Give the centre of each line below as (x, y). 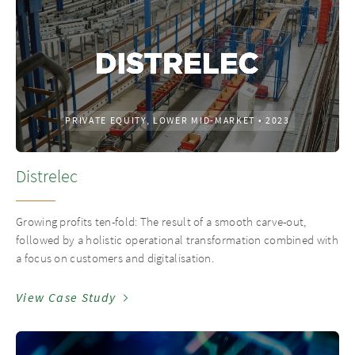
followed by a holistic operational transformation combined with (177, 240)
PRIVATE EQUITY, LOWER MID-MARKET (160, 121)
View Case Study (66, 298)
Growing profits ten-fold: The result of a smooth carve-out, (161, 222)
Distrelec (47, 177)
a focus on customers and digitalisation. (115, 259)
